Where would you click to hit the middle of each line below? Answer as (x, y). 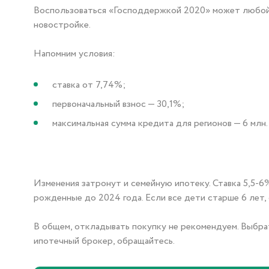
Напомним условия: (74, 54)
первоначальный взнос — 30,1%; (118, 104)
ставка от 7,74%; (89, 85)
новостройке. (62, 25)
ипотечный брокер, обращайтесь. (104, 241)
